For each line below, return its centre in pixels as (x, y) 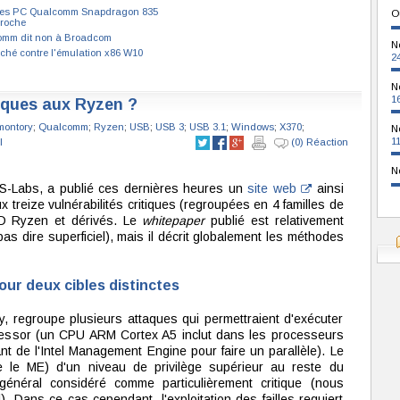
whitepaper (174, 221)
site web (275, 188)
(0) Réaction (318, 142)
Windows (252, 127)
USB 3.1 (207, 127)
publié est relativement (274, 221)
